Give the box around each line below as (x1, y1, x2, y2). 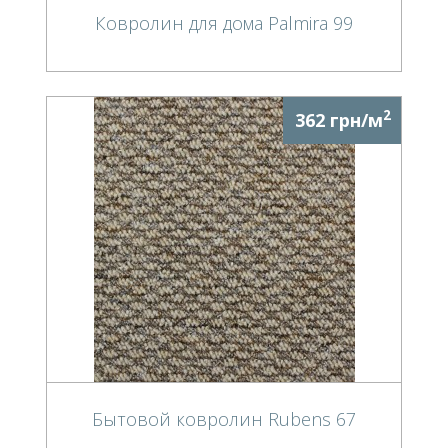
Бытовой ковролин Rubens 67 (92, 406, 356, 431)
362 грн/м (295, 107, 383, 132)
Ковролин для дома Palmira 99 (95, 10, 353, 35)
